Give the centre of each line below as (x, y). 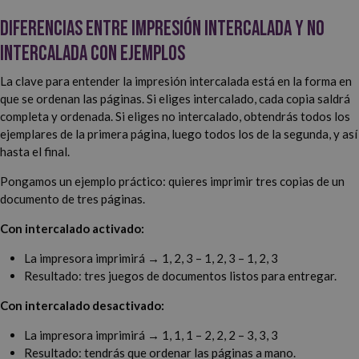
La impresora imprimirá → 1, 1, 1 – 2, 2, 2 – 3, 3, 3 (151, 335)
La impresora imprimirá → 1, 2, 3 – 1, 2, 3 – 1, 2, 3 (151, 258)
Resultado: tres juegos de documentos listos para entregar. (180, 276)
